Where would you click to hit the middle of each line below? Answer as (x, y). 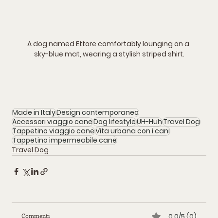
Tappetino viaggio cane (53, 131)
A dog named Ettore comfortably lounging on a (109, 44)
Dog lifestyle (115, 121)
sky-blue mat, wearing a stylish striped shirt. (109, 54)
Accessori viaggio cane (52, 121)
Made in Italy (34, 112)
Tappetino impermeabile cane (64, 140)
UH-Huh (149, 121)
